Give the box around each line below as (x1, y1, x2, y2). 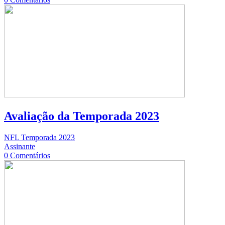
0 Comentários (4, 151, 50, 160)
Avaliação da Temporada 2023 (4, 109, 159, 123)
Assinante (4, 142, 35, 151)
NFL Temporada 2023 (4, 133, 75, 142)
